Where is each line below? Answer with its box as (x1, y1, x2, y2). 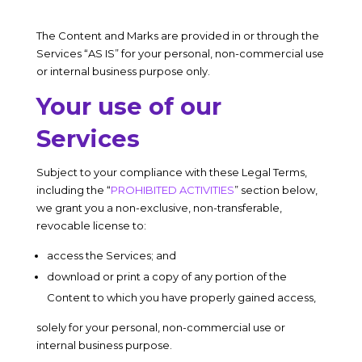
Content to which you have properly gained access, (46, 291, 316, 304)
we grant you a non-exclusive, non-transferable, (36, 201, 282, 214)
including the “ (36, 183, 111, 196)
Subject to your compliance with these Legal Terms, (36, 166, 307, 179)
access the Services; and (46, 249, 176, 262)
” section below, (234, 183, 318, 196)
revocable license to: (36, 219, 146, 232)
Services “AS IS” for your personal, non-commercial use (36, 47, 324, 60)
